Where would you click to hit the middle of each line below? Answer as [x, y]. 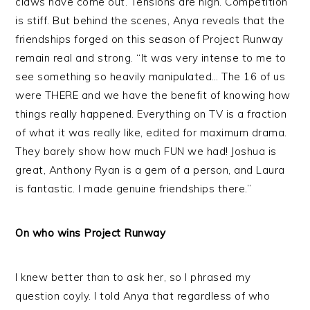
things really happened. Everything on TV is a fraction [151, 114]
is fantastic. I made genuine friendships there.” [134, 189]
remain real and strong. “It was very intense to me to [151, 58]
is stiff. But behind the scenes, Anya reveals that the [150, 20]
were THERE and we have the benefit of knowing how [153, 95]
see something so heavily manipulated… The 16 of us [151, 76]
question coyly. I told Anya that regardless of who [143, 296]
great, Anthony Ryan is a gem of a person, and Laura [150, 170]
